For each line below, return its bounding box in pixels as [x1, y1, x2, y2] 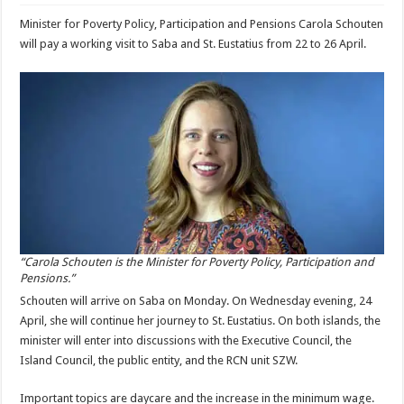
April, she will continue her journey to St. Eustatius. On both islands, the [20, 313, 381, 327]
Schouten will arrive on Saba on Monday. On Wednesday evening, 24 [20, 293, 372, 308]
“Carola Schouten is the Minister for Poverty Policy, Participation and [20, 254, 375, 269]
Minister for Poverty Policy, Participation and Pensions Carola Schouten [20, 17, 384, 31]
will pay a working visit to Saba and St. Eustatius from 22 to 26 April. [20, 37, 367, 50]
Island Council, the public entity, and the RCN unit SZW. [20, 353, 298, 367]
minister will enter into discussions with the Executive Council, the [20, 333, 353, 347]
